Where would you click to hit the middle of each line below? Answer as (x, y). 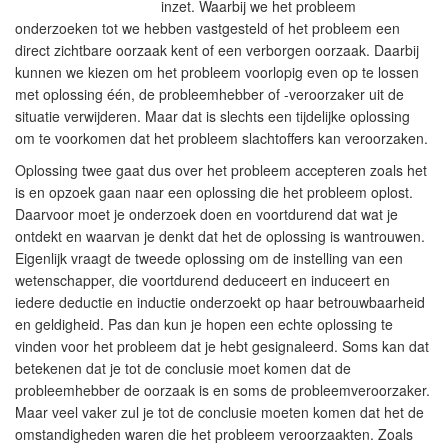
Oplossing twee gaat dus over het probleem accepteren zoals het (221, 170)
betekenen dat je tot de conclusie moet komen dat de (183, 368)
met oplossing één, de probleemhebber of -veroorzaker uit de (209, 94)
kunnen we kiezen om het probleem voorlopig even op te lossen (217, 72)
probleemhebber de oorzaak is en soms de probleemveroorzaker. (222, 390)
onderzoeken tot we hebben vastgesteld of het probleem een (207, 28)
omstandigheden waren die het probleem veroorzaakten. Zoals (214, 434)
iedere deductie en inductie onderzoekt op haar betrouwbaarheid (220, 302)
